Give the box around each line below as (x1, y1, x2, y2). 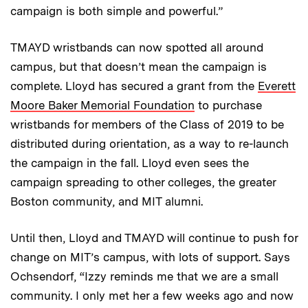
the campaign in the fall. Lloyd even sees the (10, 156, 249, 170)
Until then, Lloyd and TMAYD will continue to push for (10, 231, 298, 245)
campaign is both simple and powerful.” (10, 4, 223, 19)
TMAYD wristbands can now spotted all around (10, 41, 263, 55)
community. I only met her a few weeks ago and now (10, 289, 294, 303)
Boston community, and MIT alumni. (10, 195, 203, 209)
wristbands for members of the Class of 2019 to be (10, 118, 284, 132)
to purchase (195, 98, 262, 113)
